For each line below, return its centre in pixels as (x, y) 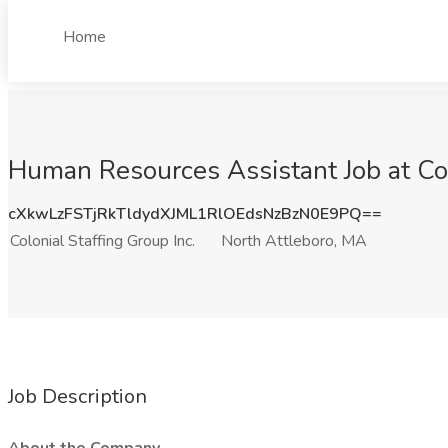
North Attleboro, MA (294, 241)
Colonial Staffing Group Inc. (102, 241)
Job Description (77, 396)
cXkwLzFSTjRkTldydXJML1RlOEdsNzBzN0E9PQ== (195, 214)
